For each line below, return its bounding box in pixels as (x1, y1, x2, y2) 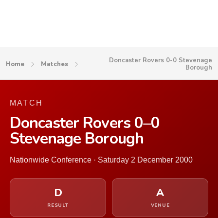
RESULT (47, 202, 69, 209)
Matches (41, 59, 68, 69)
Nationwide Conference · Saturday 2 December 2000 (10, 156, 193, 164)
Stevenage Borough (10, 128, 144, 149)
